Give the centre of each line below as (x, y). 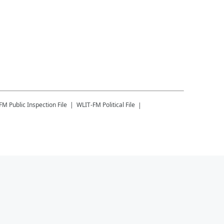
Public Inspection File (38, 105)
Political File (119, 105)
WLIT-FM (89, 105)
